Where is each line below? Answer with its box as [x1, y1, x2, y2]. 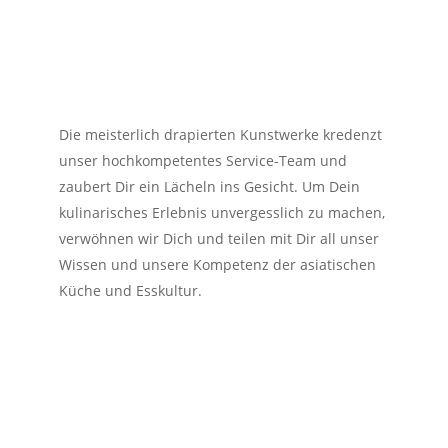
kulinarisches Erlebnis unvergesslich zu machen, [59, 203, 385, 223]
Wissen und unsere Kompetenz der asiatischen [59, 255, 376, 275]
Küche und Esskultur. [59, 281, 206, 301]
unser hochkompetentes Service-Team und [59, 151, 347, 171]
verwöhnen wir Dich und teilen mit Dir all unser [59, 229, 379, 249]
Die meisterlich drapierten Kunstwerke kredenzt [59, 125, 382, 145]
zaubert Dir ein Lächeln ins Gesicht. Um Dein [59, 177, 360, 197]
